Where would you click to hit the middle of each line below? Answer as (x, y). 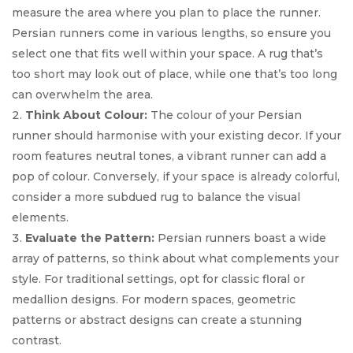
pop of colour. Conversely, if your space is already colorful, (176, 177)
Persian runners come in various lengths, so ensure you (171, 33)
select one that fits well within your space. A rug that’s (167, 54)
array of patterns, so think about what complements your (175, 259)
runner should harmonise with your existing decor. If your (176, 136)
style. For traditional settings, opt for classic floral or (158, 279)
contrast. (37, 341)
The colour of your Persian (225, 115)
